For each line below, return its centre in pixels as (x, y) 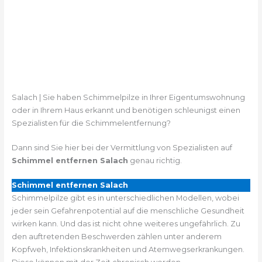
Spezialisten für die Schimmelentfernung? (91, 123)
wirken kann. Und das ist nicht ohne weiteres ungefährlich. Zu (126, 224)
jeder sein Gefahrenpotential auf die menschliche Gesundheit (128, 211)
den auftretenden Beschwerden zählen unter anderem (116, 237)
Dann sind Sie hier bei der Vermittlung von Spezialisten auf (122, 147)
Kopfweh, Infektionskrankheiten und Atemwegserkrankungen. (128, 250)
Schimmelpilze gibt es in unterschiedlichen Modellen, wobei (125, 198)
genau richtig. (155, 160)
